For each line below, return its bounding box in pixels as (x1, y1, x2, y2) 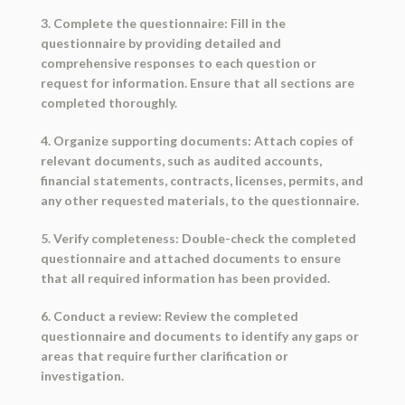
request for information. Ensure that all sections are (40, 75, 354, 91)
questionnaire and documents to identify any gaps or (40, 328, 359, 344)
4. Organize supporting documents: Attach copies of (40, 133, 353, 149)
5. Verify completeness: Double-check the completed (40, 231, 356, 247)
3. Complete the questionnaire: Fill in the (40, 15, 286, 32)
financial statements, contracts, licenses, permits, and (40, 173, 363, 189)
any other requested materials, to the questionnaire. (40, 193, 359, 209)
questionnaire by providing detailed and (40, 35, 281, 52)
